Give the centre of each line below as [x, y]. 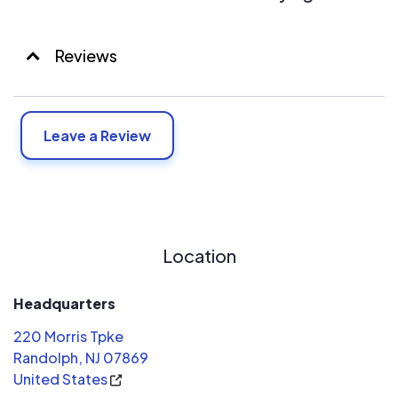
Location [199, 255]
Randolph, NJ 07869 [81, 358]
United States [62, 379]
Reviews [86, 56]
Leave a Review [97, 135]
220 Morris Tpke [68, 336]
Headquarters [64, 303]
